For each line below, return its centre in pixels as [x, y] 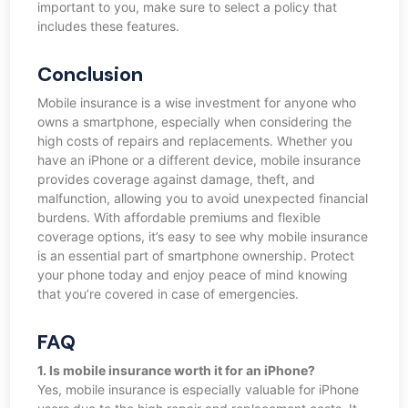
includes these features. [108, 26]
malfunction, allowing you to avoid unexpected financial [202, 199]
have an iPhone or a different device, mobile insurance [199, 160]
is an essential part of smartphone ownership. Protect [195, 256]
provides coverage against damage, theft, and [176, 179]
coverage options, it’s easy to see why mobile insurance [202, 237]
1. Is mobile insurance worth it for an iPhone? [176, 371]
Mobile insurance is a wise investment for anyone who [196, 103]
